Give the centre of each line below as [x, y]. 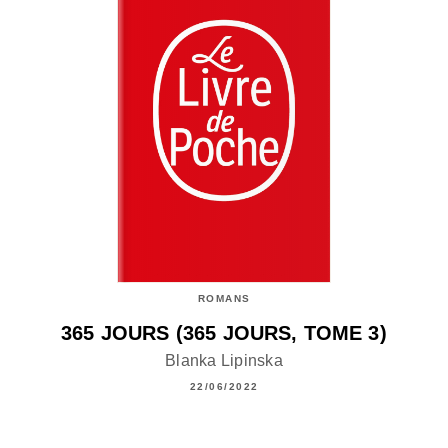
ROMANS [224, 299]
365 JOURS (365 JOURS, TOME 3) [224, 333]
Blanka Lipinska [224, 360]
